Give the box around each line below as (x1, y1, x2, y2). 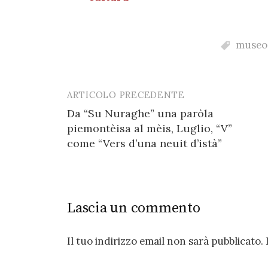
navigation (66, 113, 144, 135)
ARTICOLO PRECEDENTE (67, 89, 185, 101)
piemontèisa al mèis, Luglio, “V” (67, 121, 232, 136)
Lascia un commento (67, 199, 200, 218)
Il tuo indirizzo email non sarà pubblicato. (67, 234, 263, 248)
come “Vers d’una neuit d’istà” (67, 136, 222, 151)
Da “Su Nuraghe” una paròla (67, 106, 214, 121)
